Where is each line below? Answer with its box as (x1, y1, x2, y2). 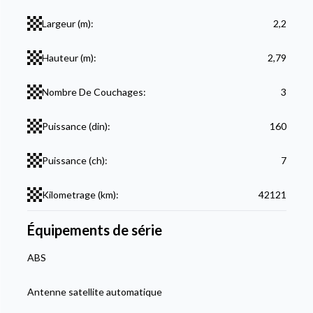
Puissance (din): (41, 120, 110, 132)
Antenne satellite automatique (27, 286, 162, 298)
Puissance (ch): (41, 154, 108, 166)
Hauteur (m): (41, 52, 96, 64)
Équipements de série (27, 221, 162, 238)
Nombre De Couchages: (41, 86, 146, 98)
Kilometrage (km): (41, 189, 119, 201)
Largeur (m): (41, 17, 94, 29)
